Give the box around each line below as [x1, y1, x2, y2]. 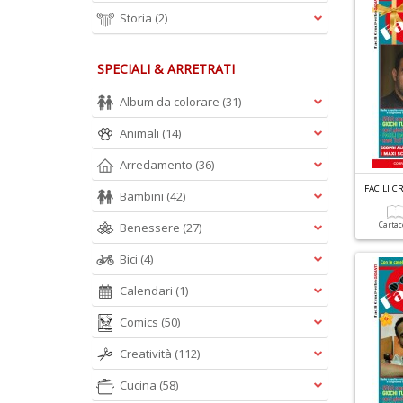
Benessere [120, 219, 183, 236]
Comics [120, 314, 161, 330]
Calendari [120, 282, 175, 299]
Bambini [120, 188, 166, 204]
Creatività [120, 345, 175, 362]
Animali [120, 125, 162, 141]
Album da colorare [120, 94, 222, 110]
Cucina [120, 377, 159, 393]
